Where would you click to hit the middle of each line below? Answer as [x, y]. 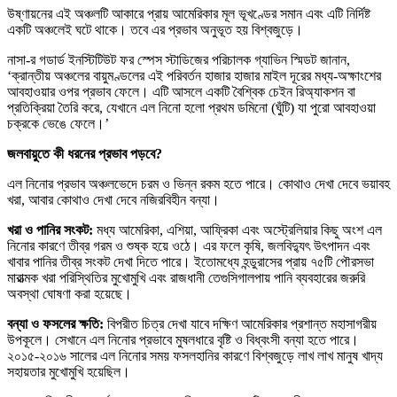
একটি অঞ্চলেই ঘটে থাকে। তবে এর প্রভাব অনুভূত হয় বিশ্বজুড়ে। [155, 30]
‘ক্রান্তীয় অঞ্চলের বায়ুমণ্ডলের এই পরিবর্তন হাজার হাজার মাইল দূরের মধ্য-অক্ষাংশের [194, 76]
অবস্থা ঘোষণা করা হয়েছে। [70, 294]
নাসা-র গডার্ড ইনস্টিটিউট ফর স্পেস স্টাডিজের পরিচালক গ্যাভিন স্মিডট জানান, [179, 60]
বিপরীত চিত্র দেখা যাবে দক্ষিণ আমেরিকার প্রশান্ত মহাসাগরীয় [240, 324]
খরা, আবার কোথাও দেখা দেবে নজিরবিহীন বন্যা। [113, 200]
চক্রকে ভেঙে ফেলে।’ [58, 124]
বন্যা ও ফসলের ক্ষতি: [55, 324]
